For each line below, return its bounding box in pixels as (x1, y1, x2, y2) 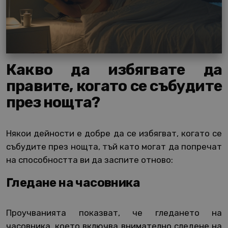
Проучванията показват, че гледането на (6, 208, 222, 218)
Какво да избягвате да (6, 61, 222, 79)
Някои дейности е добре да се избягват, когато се (6, 128, 222, 139)
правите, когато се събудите (6, 77, 222, 96)
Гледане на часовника (6, 176, 140, 190)
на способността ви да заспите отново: (6, 155, 173, 165)
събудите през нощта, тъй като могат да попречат (6, 141, 222, 152)
